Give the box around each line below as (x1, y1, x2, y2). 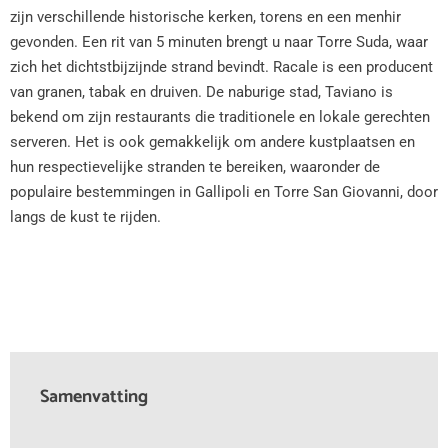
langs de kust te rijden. (10, 207, 161, 226)
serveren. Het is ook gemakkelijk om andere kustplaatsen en (10, 132, 415, 151)
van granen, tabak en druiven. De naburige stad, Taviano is (10, 82, 393, 101)
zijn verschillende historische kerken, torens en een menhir (10, 7, 401, 26)
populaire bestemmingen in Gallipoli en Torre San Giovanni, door (10, 182, 438, 201)
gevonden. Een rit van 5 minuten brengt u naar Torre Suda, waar (10, 32, 428, 51)
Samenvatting (40, 382, 148, 412)
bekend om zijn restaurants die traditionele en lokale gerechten (10, 107, 430, 126)
